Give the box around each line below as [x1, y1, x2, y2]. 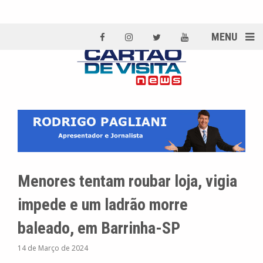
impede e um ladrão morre [18, 195, 188, 215]
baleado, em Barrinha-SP [18, 218, 180, 238]
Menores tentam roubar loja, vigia [18, 171, 237, 191]
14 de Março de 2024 [18, 243, 88, 254]
